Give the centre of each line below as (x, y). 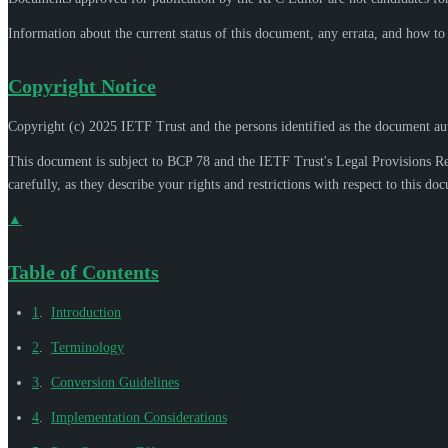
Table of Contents (83, 271)
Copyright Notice (82, 85)
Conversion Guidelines (115, 382)
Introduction (86, 312)
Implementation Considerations (139, 417)
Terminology (87, 347)
